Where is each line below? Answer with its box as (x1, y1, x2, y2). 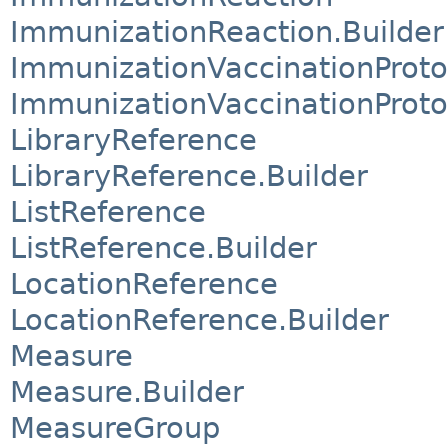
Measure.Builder (10, 374, 244, 409)
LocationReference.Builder (10, 302, 389, 337)
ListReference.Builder (10, 230, 317, 265)
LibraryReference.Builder (10, 158, 368, 193)
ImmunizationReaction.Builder (10, 14, 444, 49)
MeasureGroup (10, 410, 220, 445)
